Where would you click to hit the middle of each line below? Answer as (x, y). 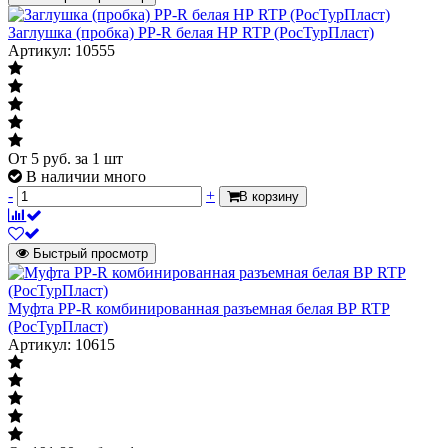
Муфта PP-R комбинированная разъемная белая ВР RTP (199, 308)
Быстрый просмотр (90, 253)
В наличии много (86, 176)
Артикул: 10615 (61, 344)
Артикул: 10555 (61, 50)
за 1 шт (99, 158)
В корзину (269, 196)
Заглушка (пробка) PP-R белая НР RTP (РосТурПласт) (191, 32)
